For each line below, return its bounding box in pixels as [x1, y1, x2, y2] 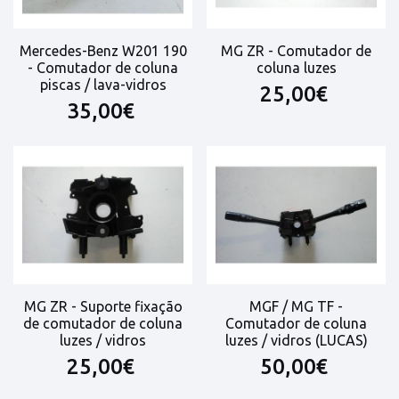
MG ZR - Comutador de [221, 42, 371, 59]
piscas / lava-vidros [39, 76, 167, 93]
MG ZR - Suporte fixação [23, 298, 183, 315]
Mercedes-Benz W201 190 [19, 42, 187, 59]
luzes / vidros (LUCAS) [224, 332, 368, 349]
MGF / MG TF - [249, 298, 343, 315]
